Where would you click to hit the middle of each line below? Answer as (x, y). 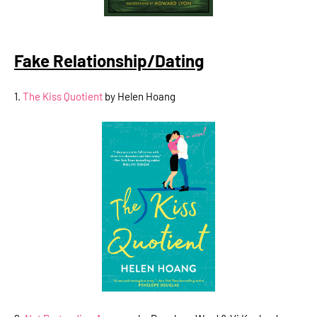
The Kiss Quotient (63, 96)
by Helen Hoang (139, 96)
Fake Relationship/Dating (109, 60)
